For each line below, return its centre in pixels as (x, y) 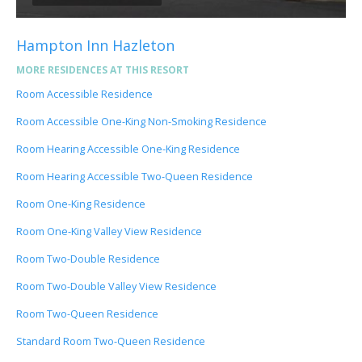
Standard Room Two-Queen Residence (111, 341)
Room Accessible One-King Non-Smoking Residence (141, 121)
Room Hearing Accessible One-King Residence (128, 149)
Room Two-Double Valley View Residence (116, 286)
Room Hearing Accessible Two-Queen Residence (135, 176)
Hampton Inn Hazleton (95, 45)
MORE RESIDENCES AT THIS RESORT (103, 69)
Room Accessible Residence (84, 94)
